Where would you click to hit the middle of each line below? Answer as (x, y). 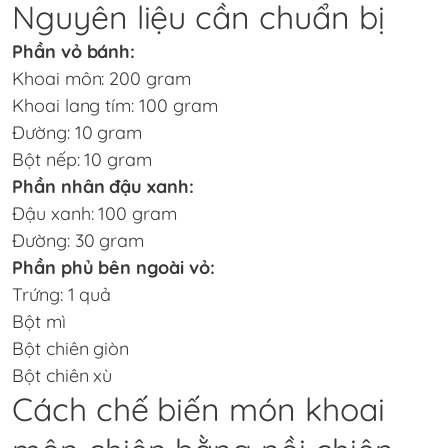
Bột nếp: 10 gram (82, 159)
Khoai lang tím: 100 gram (115, 105)
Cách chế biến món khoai (198, 408)
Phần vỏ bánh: (74, 51)
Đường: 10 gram (77, 132)
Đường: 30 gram (78, 240)
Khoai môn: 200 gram (101, 78)
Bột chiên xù (62, 375)
